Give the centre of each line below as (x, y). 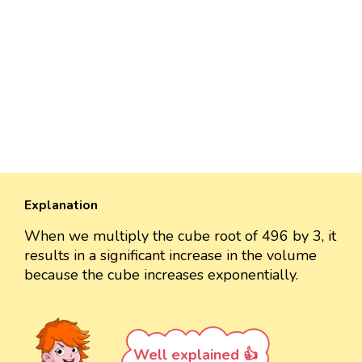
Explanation (61, 205)
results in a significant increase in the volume (170, 255)
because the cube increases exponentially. (161, 274)
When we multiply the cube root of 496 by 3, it (180, 236)
